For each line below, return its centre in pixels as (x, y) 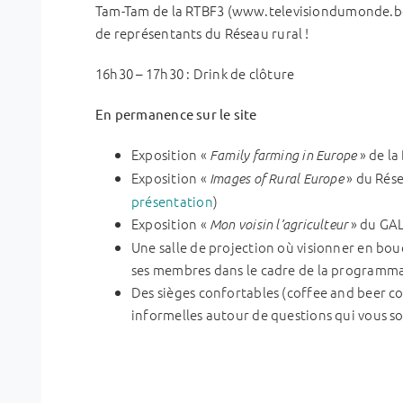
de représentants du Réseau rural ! (202, 32)
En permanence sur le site (176, 113)
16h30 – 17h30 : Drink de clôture (195, 73)
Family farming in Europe (283, 154)
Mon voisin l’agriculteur (278, 224)
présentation (172, 201)
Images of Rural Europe (276, 178)
